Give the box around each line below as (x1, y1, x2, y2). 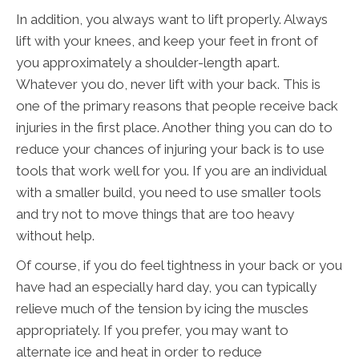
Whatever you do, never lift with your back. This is (16, 76, 321, 93)
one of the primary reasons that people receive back (16, 98, 338, 115)
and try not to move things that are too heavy (16, 206, 294, 223)
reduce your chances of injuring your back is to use (16, 141, 325, 158)
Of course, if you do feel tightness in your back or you (16, 257, 342, 274)
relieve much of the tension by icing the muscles (16, 301, 309, 317)
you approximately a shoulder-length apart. (16, 54, 280, 71)
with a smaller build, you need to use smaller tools (16, 184, 321, 201)
